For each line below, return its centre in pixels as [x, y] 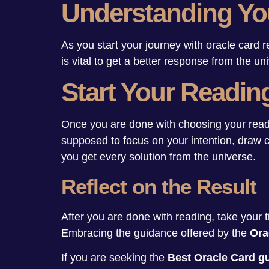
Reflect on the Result [159, 186]
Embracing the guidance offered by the [156, 233]
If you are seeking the [114, 257]
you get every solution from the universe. [162, 157]
